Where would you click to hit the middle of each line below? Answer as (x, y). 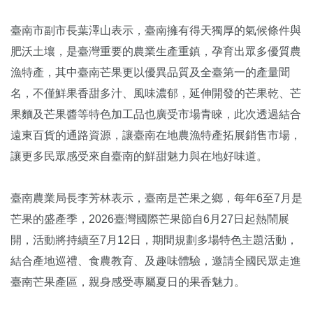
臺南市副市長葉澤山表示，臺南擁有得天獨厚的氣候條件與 (156, 31)
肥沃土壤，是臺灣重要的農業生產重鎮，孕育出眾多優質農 (156, 52)
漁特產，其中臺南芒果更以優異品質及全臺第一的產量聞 (150, 73)
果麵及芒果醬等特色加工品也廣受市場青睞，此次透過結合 (156, 115)
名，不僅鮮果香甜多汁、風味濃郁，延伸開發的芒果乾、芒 (156, 94)
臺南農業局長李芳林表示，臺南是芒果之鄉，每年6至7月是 (156, 198)
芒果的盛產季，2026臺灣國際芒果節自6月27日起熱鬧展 (150, 219)
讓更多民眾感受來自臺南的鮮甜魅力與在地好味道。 (139, 156)
